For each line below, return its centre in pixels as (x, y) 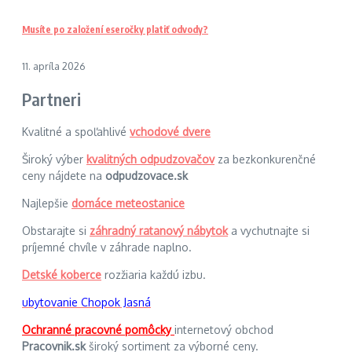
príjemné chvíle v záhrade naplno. (107, 247)
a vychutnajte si (269, 230)
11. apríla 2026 (54, 66)
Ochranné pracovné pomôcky (98, 329)
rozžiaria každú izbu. (154, 274)
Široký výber (54, 159)
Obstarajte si (56, 230)
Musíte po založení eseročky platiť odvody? (115, 30)
